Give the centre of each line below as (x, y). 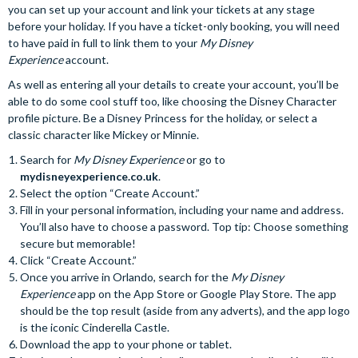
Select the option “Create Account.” (110, 193)
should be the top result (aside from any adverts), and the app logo (185, 311)
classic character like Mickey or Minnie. (103, 135)
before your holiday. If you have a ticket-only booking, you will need (174, 26)
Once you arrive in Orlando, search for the (125, 277)
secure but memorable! (78, 244)
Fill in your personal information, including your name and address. (182, 210)
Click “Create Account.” (78, 261)
